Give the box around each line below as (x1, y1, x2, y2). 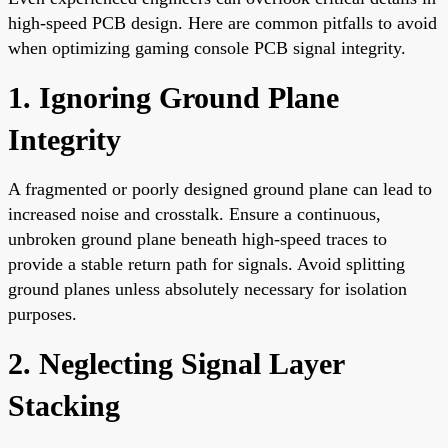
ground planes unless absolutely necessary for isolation (8, 278, 407, 299)
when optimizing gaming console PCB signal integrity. (8, 37, 406, 58)
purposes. (8, 303, 77, 324)
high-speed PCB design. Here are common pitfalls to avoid (8, 12, 437, 33)
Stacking (8, 388, 120, 422)
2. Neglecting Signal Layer (8, 346, 344, 380)
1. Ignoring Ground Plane (8, 80, 339, 114)
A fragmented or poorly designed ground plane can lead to (8, 178, 432, 199)
